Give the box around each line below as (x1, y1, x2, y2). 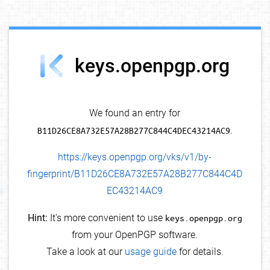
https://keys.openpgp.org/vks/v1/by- (58, 151, 212, 163)
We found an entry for (89, 107, 181, 119)
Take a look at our (46, 246, 125, 258)
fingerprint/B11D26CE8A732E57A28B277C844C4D (27, 168, 243, 180)
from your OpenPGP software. (72, 229, 198, 241)
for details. (176, 246, 224, 258)
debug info (220, 35, 256, 44)
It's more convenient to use (47, 212, 165, 224)
